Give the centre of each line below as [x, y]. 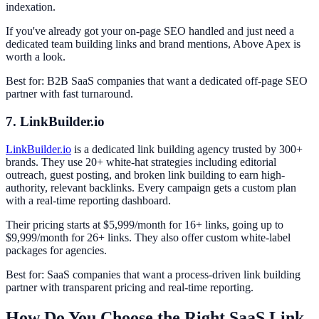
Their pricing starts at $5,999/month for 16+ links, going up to [145, 224]
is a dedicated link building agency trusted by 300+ [187, 149]
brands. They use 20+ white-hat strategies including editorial [141, 162]
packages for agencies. [56, 250]
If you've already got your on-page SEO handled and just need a [150, 31]
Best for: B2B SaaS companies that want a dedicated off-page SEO [157, 81]
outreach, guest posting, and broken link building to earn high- [145, 174]
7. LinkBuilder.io [55, 121]
